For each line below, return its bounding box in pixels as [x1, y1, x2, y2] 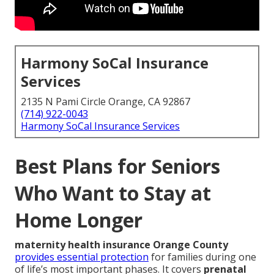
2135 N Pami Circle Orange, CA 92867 [21, 95, 190, 109]
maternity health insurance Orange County [15, 238, 228, 252]
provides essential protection [15, 250, 149, 264]
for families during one [149, 250, 256, 264]
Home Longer [15, 207, 143, 234]
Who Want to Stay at [15, 180, 211, 207]
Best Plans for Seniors [15, 153, 220, 180]
